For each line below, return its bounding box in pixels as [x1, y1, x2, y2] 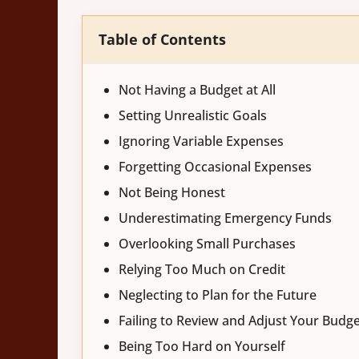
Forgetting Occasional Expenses [119, 157, 312, 175]
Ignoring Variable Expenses [119, 131, 284, 150]
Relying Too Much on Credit [119, 260, 285, 278]
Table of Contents [99, 29, 226, 49]
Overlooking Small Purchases [119, 234, 296, 252]
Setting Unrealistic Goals [119, 106, 267, 124]
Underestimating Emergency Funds [119, 208, 332, 227]
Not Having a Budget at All [119, 80, 276, 99]
